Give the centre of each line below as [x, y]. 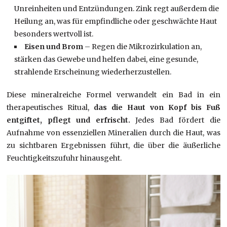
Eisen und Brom [54, 47]
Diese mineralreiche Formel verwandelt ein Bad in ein [113, 95]
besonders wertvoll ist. [54, 34]
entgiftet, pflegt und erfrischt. [68, 120]
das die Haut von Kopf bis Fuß [157, 108]
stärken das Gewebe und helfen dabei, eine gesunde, [106, 60]
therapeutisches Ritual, [50, 108]
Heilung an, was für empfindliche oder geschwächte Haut [116, 22]
